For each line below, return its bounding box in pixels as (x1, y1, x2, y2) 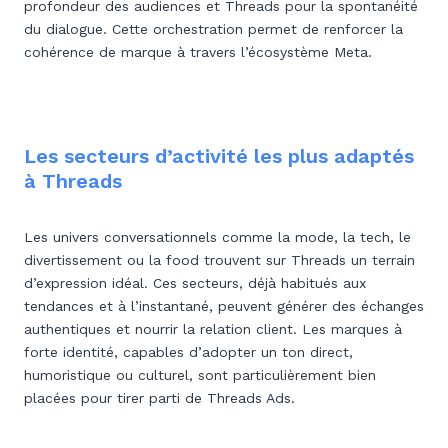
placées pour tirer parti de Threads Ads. (24, 390, 295, 406)
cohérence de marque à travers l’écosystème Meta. (24, 44, 372, 60)
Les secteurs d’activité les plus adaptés (24, 144, 414, 168)
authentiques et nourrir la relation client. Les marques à (24, 321, 402, 337)
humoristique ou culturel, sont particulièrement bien (24, 367, 376, 383)
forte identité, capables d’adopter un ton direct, (24, 344, 353, 360)
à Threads (24, 169, 122, 193)
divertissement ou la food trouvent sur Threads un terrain (24, 252, 415, 268)
